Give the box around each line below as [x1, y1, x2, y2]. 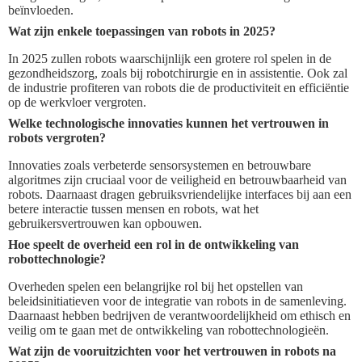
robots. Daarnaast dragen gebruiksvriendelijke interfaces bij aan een [8, 187, 351, 201]
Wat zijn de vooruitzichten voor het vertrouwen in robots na [8, 343, 336, 358]
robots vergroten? [8, 130, 106, 145]
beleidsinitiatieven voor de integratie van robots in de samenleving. [8, 293, 347, 308]
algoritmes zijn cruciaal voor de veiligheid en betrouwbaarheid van [8, 172, 347, 187]
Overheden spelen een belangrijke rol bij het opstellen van [8, 279, 303, 293]
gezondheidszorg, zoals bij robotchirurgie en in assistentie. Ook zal [8, 65, 347, 80]
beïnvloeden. [8, 2, 74, 17]
